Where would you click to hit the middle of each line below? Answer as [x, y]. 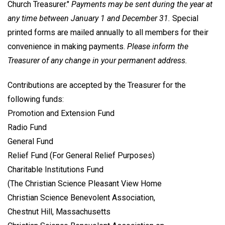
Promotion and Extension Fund [61, 113]
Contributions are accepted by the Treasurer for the [97, 85]
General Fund [30, 141]
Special [184, 18]
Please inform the [158, 46]
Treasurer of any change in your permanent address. [97, 61]
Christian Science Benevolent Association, [81, 197]
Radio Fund [27, 127]
